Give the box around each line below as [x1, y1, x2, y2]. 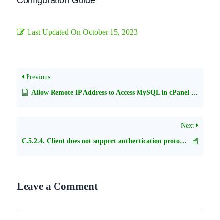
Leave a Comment [17, 180, 98, 192]
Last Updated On [27, 28, 81, 36]
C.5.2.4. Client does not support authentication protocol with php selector [180, 137, 187, 145]
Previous [24, 73, 50, 81]
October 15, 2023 [83, 28, 137, 36]
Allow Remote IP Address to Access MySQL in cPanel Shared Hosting [31, 89, 191, 96]
